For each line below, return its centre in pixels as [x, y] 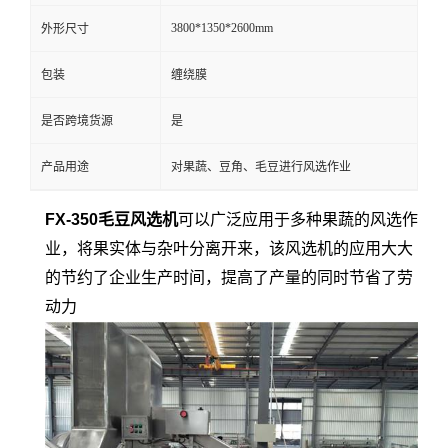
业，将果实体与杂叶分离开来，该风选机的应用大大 [229, 248]
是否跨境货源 [77, 121]
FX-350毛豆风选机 [111, 219]
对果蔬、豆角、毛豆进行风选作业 [261, 167]
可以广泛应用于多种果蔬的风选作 [298, 219]
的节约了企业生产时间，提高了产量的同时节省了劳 [229, 277]
